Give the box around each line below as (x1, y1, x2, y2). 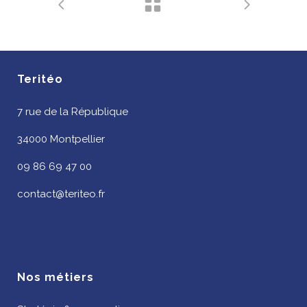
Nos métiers (17, 270, 94, 284)
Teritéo (17, 72, 63, 86)
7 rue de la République (17, 105, 128, 118)
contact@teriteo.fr (17, 187, 105, 200)
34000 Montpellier (17, 132, 105, 145)
